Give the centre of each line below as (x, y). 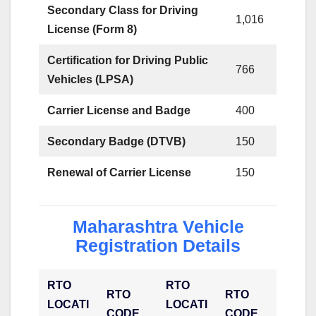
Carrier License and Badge (119, 110)
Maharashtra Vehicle (158, 226)
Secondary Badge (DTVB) (117, 141)
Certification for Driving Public (128, 60)
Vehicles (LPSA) (91, 79)
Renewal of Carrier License (120, 172)
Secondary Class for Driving (123, 10)
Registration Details (158, 245)
